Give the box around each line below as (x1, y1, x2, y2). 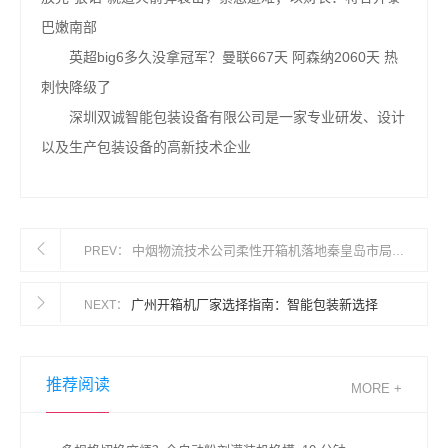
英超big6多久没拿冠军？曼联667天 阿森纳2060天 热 (41, 49, 398, 65)
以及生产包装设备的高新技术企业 (41, 139, 251, 155)
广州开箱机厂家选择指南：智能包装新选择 (131, 297, 378, 312)
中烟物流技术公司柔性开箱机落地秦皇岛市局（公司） (132, 243, 392, 258)
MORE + (351, 381, 402, 396)
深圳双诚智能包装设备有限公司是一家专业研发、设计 (41, 109, 405, 125)
